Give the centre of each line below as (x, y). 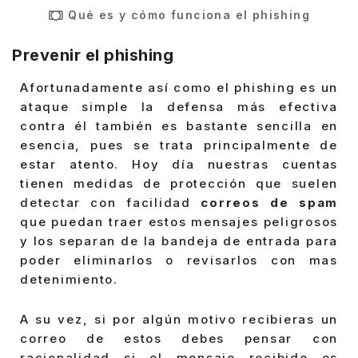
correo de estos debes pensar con (179, 338)
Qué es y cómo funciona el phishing (189, 15)
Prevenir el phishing (93, 55)
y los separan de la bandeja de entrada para (179, 241)
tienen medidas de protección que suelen (179, 184)
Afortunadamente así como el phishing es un (179, 88)
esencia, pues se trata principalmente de (179, 145)
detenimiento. (69, 280)
